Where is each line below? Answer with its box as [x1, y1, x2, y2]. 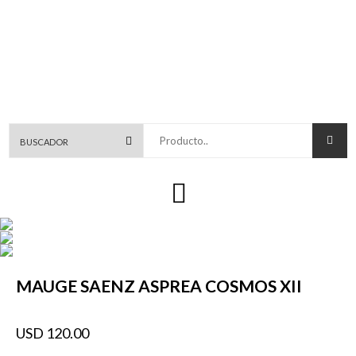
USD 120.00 [16, 323, 89, 342]
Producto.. [143, 120, 203, 135]
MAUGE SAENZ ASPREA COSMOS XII [16, 275, 302, 296]
